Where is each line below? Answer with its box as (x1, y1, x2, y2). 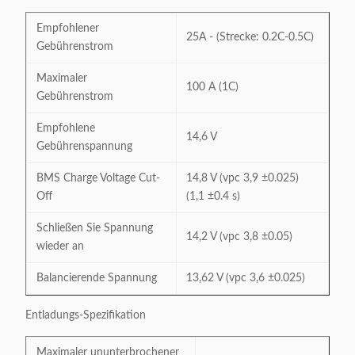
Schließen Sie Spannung (36, 223, 153, 234)
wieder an (36, 241, 84, 252)
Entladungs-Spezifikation (25, 310, 146, 321)
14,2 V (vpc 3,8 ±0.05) (186, 231, 292, 242)
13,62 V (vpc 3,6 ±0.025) (186, 273, 305, 284)
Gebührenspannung (36, 141, 132, 152)
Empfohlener (36, 23, 99, 34)
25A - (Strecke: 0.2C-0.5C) (186, 32, 314, 43)
